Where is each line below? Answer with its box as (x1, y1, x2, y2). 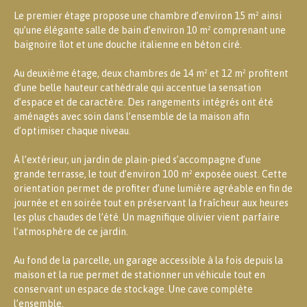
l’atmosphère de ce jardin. (14, 226, 128, 238)
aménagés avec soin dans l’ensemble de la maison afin (14, 111, 249, 123)
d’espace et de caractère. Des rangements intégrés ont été (14, 97, 273, 108)
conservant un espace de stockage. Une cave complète (14, 284, 253, 295)
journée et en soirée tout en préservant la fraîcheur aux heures (14, 197, 288, 209)
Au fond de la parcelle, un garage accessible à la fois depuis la (14, 255, 283, 267)
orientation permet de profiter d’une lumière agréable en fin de (14, 183, 293, 195)
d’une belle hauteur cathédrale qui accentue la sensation (14, 82, 261, 94)
